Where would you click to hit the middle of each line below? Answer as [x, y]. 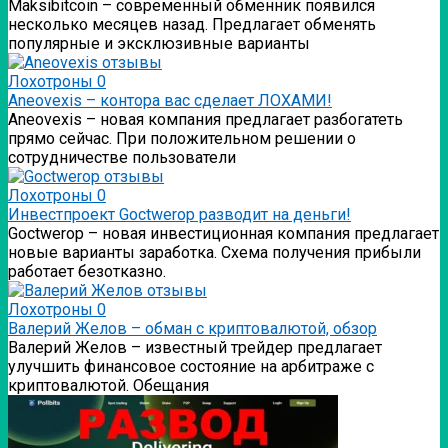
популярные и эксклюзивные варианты [159, 44]
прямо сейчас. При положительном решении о [182, 139]
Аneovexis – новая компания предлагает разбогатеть [205, 120]
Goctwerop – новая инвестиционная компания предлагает [223, 234]
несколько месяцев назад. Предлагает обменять [192, 25]
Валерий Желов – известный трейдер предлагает [195, 348]
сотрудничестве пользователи [122, 158]
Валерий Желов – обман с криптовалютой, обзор [192, 329]
